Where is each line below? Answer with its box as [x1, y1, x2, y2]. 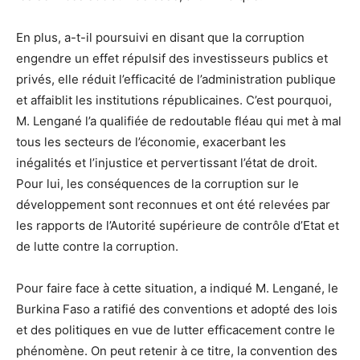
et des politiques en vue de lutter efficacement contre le [16, 322, 335, 338]
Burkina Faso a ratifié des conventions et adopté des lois [16, 301, 337, 317]
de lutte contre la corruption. [16, 239, 178, 255]
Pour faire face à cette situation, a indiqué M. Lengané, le [16, 280, 338, 297]
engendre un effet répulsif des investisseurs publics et [16, 51, 328, 67]
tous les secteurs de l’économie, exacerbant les [16, 134, 286, 150]
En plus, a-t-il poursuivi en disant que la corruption [16, 30, 305, 46]
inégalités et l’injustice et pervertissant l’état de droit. [16, 155, 317, 171]
